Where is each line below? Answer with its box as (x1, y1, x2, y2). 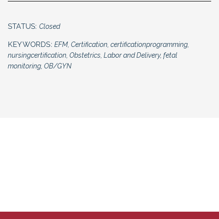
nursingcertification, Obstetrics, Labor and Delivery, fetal (8, 51, 177, 59)
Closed (39, 22, 60, 30)
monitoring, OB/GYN (8, 62, 71, 70)
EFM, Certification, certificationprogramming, (54, 40, 189, 48)
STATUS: (8, 22, 39, 31)
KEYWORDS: (8, 40, 54, 49)
